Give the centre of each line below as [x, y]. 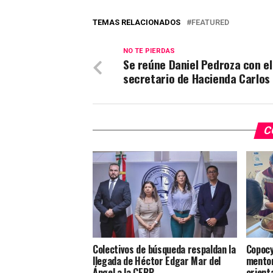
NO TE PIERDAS [149, 51]
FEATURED [210, 22]
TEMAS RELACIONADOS [136, 22]
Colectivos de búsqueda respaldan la [164, 249]
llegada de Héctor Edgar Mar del [157, 261]
